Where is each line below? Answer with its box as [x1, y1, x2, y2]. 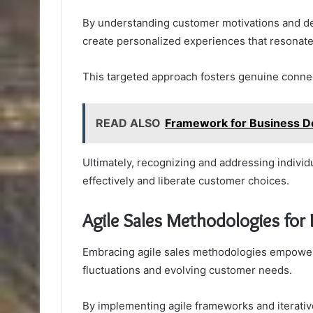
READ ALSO [96, 116, 161, 131]
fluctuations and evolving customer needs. [82, 263, 292, 277]
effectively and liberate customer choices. [82, 174, 289, 188]
